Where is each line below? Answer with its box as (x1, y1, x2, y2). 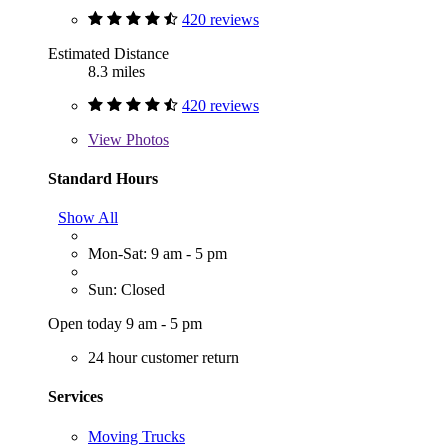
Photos (122, 130, 169, 148)
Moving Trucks (88, 427, 185, 445)
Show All (58, 209, 118, 227)
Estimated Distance (48, 44, 169, 62)
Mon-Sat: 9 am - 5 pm (88, 245, 227, 263)
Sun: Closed (88, 281, 165, 299)
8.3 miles (88, 62, 145, 80)
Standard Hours (48, 169, 158, 187)
